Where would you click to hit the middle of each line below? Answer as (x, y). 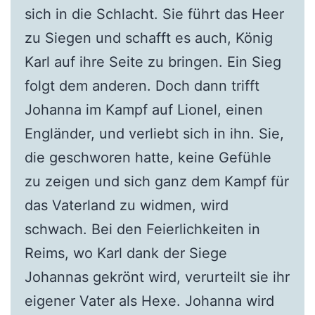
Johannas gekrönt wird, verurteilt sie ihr (157, 277)
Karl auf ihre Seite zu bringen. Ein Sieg (153, 62)
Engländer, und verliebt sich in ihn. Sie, (154, 134)
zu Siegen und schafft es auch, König (148, 38)
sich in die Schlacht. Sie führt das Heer (154, 14)
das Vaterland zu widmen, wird (126, 206)
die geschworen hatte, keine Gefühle (148, 158)
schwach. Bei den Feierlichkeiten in (142, 230)
